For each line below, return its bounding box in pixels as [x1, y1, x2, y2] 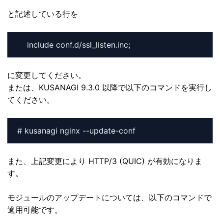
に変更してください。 [7, 70, 86, 80]
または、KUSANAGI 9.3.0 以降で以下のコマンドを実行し [7, 82, 212, 92]
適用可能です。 [7, 204, 62, 215]
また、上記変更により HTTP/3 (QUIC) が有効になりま [7, 156, 202, 166]
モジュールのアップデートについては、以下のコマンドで [7, 192, 212, 202]
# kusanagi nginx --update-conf [17, 125, 136, 136]
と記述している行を [7, 8, 78, 19]
